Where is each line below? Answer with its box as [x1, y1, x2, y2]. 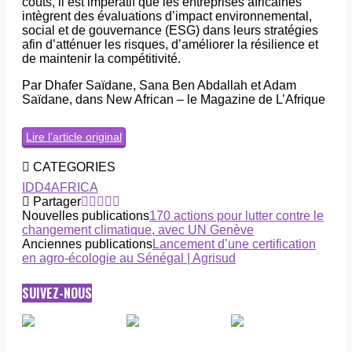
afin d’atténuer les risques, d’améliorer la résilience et [22, 38, 318, 51]
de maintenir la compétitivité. [22, 52, 181, 65]
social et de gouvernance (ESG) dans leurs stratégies [22, 24, 318, 37]
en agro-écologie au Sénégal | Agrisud [22, 251, 236, 265]
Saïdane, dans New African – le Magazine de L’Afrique [22, 93, 325, 106]
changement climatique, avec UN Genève [22, 222, 254, 236]
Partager [30, 194, 81, 208]
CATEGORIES [30, 159, 115, 174]
